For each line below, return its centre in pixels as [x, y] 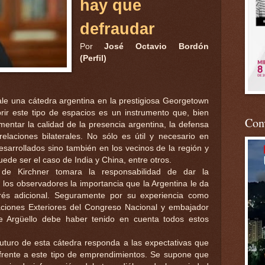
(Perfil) [93, 58]
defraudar [117, 29]
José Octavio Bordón [156, 46]
